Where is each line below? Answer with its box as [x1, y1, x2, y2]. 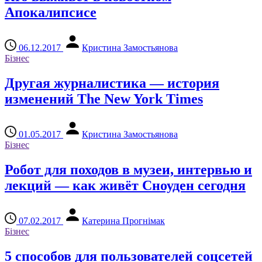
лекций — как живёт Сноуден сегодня [5, 177, 246, 193]
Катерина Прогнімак [82, 215, 165, 226]
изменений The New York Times [5, 91, 203, 106]
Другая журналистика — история [5, 75, 219, 91]
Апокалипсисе [5, 5, 96, 20]
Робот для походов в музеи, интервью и [5, 161, 252, 177]
